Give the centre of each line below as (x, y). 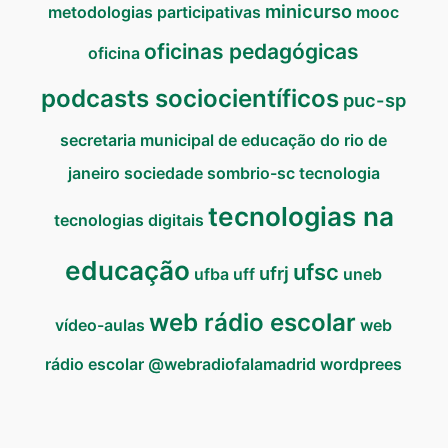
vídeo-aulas (100, 325)
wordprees (361, 364)
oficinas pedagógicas (252, 52)
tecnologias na (300, 217)
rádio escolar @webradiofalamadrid (181, 364)
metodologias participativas (155, 12)
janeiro (93, 173)
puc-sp (375, 100)
